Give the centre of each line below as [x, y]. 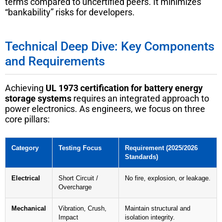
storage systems [38, 98]
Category [25, 148]
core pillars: [27, 119]
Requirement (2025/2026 [161, 148]
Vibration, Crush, [83, 208]
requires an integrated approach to [140, 98]
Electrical [26, 178]
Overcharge [75, 187]
